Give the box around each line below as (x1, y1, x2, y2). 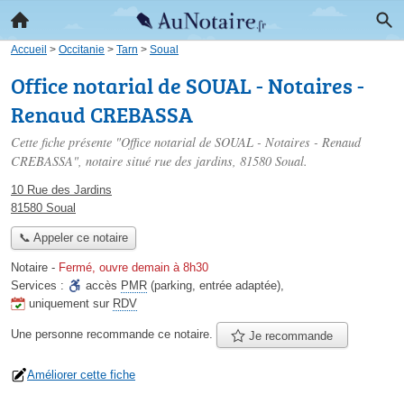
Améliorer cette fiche (27, 367, 135, 381)
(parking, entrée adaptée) (147, 279, 280, 293)
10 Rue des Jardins (11, 183, 112, 197)
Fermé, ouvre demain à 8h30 (59, 261, 208, 275)
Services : (11, 279, 68, 293)
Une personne (11, 327, 87, 341)
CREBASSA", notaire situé (11, 152, 154, 170)
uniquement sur (29, 297, 113, 311)
